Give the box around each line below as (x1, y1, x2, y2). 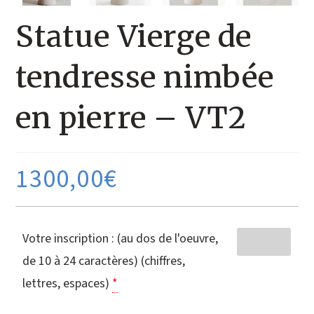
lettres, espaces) (22, 275, 110, 293)
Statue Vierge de (15, 18, 252, 55)
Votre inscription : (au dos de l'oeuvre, (22, 230, 219, 248)
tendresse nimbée (15, 59, 275, 96)
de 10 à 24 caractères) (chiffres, (22, 252, 186, 271)
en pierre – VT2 (15, 100, 247, 137)
